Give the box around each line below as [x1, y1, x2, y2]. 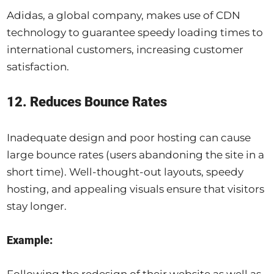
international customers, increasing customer [7, 43, 244, 56]
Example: [7, 234, 53, 247]
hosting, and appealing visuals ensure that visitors [7, 183, 265, 196]
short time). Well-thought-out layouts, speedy [7, 166, 244, 179]
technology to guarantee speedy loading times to [7, 26, 264, 39]
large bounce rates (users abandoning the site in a [7, 149, 265, 161]
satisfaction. [7, 61, 70, 73]
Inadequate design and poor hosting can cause [7, 131, 251, 144]
